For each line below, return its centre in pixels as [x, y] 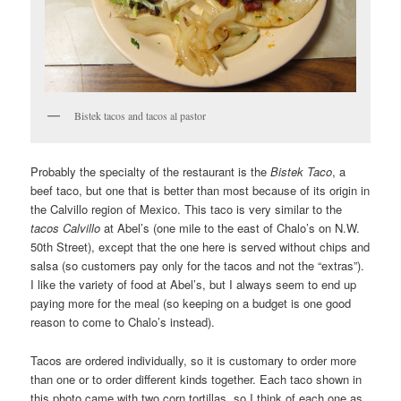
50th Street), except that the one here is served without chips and [200, 247]
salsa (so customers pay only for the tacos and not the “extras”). [198, 266]
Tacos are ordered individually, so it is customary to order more [194, 360]
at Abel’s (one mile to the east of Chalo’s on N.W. [230, 228]
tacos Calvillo [66, 228]
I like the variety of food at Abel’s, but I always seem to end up [194, 285]
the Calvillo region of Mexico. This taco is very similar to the [187, 209]
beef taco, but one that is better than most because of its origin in [200, 191]
